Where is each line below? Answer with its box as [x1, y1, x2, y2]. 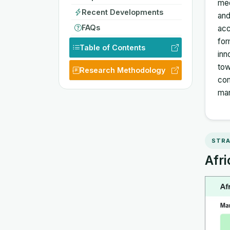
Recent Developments [82, 7, 163, 16]
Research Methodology [80, 65, 165, 74]
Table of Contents [80, 43, 145, 52]
